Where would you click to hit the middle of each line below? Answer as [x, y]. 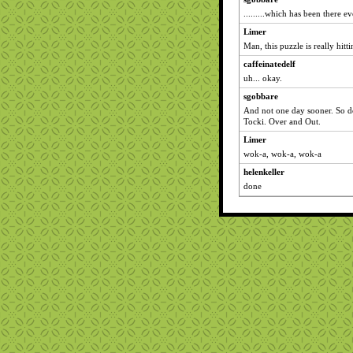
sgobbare [261, 96]
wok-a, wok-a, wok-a [282, 154]
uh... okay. [263, 78]
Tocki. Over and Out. [282, 121]
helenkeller [264, 172]
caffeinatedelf [269, 64]
